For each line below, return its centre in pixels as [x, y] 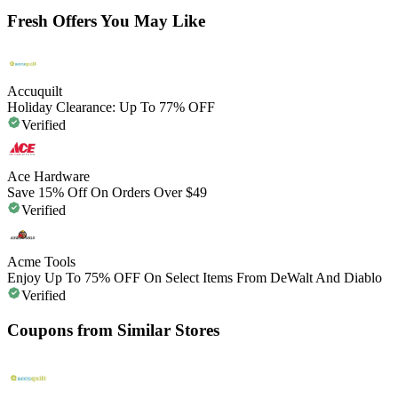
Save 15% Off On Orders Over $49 [107, 193]
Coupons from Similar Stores [113, 330]
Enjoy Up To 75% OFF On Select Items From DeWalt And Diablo [195, 278]
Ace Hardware [48, 177]
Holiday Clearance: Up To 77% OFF [111, 107]
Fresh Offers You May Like [106, 21]
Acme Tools [41, 262]
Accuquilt [35, 92]
